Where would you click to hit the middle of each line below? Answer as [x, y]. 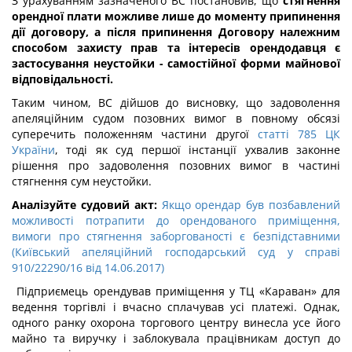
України [33, 150]
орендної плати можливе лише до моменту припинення [176, 16]
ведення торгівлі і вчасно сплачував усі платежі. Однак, [176, 307]
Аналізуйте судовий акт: [84, 205]
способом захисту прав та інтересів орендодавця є [176, 48]
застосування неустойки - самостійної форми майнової [176, 63]
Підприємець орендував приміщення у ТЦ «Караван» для [176, 291]
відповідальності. [62, 79]
